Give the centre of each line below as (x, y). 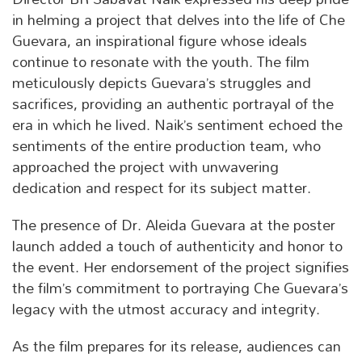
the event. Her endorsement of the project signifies (181, 267)
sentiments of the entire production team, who (166, 146)
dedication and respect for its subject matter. (162, 188)
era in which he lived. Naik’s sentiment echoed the (177, 125)
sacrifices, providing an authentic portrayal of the (173, 104)
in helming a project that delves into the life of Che (179, 20)
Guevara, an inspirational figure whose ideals (160, 41)
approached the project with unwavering (145, 167)
